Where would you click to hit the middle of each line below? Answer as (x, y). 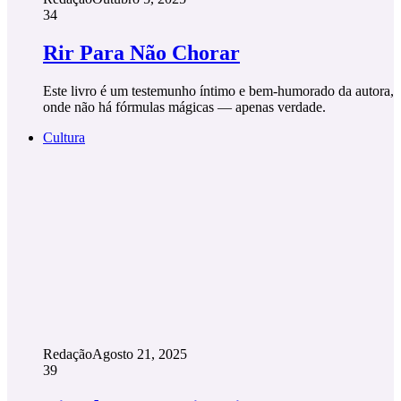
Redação (68, 354)
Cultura (64, 137)
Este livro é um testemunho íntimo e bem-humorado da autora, (218, 90)
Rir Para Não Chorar (141, 52)
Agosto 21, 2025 (140, 354)
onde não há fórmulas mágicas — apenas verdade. (184, 107)
